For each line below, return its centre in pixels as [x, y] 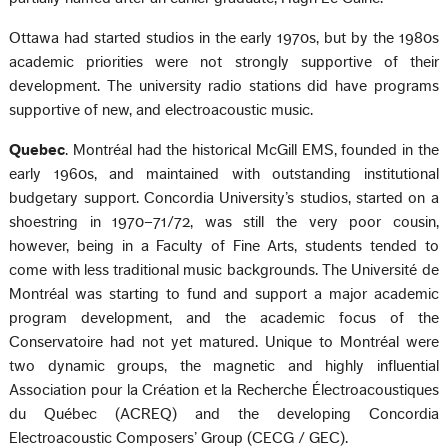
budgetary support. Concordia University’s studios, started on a [224, 197]
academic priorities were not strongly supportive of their [224, 61]
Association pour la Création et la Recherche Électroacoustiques [224, 389]
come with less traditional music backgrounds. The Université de [224, 269]
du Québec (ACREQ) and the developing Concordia [224, 413]
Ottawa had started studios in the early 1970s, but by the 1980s [224, 37]
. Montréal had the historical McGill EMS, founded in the [252, 149]
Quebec [37, 149]
